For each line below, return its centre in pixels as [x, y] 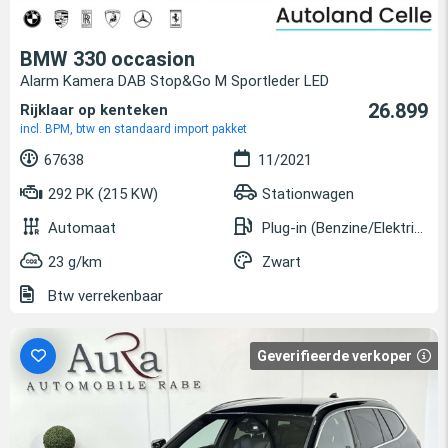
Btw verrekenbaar [103, 296]
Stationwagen [308, 194]
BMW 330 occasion [107, 59]
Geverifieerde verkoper [334, 356]
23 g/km [75, 262]
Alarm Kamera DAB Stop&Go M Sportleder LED [174, 81]
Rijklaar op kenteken [94, 110]
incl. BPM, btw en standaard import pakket [133, 129]
